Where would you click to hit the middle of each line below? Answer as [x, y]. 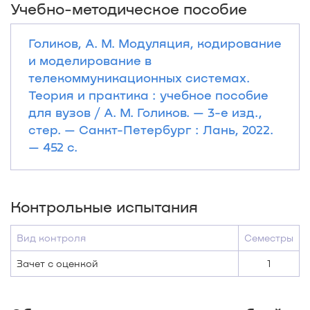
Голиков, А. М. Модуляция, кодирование [155, 43]
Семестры [269, 238]
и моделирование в [90, 60]
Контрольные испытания [104, 206]
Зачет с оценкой [57, 263]
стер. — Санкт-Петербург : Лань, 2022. [151, 129]
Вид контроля [51, 238]
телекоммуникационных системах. [139, 77]
